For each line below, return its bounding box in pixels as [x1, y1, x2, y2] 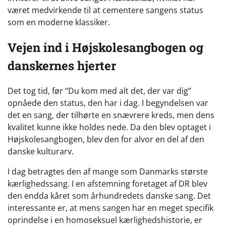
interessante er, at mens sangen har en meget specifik [8, 202, 213, 213]
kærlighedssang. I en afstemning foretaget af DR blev [8, 178, 207, 189]
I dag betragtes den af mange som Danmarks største [8, 165, 208, 177]
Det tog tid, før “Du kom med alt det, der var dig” [8, 85, 191, 96]
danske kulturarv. [8, 145, 74, 157]
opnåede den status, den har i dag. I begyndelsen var [8, 97, 208, 108]
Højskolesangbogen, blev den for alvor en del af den [8, 133, 204, 145]
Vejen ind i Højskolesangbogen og [8, 39, 203, 55]
